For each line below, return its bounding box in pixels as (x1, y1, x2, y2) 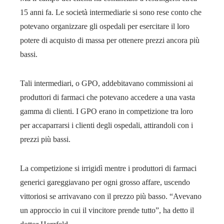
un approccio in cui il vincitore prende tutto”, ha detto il (20, 205, 194, 214)
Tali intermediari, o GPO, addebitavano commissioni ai (20, 78, 193, 87)
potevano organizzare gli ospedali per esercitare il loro (20, 21, 189, 30)
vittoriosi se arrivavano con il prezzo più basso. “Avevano (20, 191, 201, 200)
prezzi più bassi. (20, 134, 70, 143)
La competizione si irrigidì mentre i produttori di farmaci (20, 163, 196, 172)
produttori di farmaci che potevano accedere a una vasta (20, 92, 195, 101)
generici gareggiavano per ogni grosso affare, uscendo (20, 177, 190, 186)
